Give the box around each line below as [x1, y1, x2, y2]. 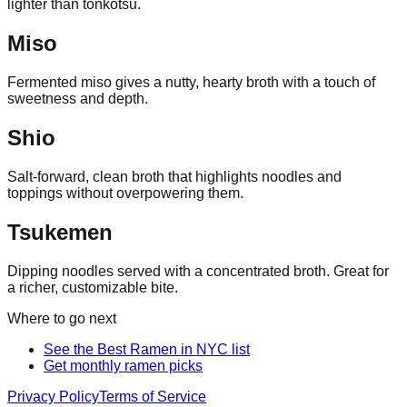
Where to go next [7, 310, 116, 326]
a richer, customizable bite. [7, 279, 178, 295]
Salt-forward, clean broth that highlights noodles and [7, 169, 342, 185]
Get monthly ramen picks [44, 357, 203, 373]
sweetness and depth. [7, 91, 148, 107]
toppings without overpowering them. [7, 185, 243, 202]
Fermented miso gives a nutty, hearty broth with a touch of [7, 74, 375, 91]
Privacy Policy [7, 388, 99, 404]
